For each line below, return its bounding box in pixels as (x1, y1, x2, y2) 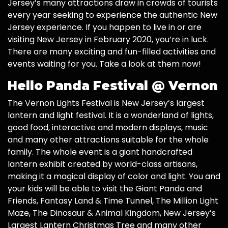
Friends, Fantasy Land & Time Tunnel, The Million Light (8, 195, 218, 207)
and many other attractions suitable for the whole (8, 134, 209, 146)
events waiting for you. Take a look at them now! (8, 58, 201, 70)
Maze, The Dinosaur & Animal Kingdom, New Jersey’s (8, 207, 216, 219)
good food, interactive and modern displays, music (8, 122, 208, 134)
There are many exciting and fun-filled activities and (8, 46, 216, 58)
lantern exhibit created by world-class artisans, (8, 158, 197, 170)
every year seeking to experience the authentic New (8, 9, 217, 21)
